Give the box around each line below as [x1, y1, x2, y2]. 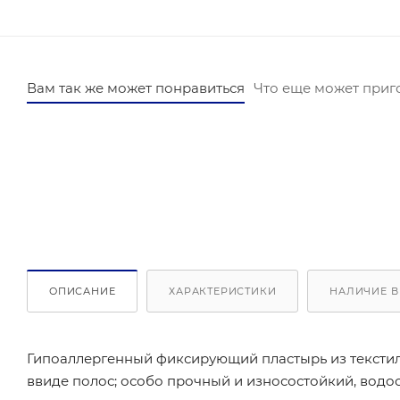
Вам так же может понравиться [27, 79, 245, 97]
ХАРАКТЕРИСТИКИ [169, 285, 277, 297]
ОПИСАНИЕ [49, 285, 116, 297]
